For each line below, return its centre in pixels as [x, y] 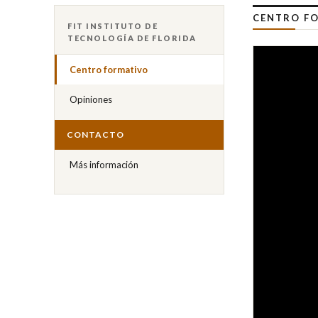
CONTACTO [95, 134]
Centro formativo [109, 69]
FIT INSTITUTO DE [113, 26]
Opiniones [91, 99]
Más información [104, 164]
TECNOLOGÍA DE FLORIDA [132, 38]
